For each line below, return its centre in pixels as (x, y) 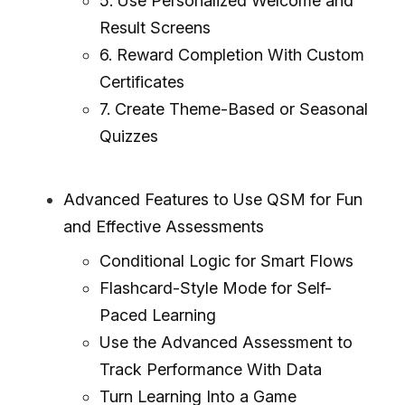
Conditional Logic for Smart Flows (226, 260)
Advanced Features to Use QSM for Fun (213, 199)
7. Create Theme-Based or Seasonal (234, 108)
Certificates (142, 81)
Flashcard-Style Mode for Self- (216, 287)
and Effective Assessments (164, 226)
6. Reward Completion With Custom (232, 54)
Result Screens (155, 27)
